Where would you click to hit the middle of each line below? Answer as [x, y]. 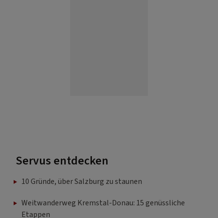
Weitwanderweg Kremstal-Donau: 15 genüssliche [103, 203]
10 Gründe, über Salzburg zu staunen [82, 181]
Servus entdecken [62, 161]
